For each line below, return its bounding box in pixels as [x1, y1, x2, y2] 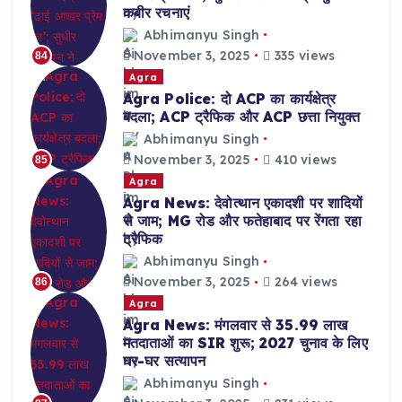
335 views [270, 47, 335, 64]
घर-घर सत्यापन [122, 352, 206, 371]
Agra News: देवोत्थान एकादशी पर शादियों [122, 194, 363, 213]
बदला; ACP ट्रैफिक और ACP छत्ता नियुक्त [122, 108, 361, 127]
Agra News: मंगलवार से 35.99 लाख [122, 316, 348, 335]
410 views [270, 151, 336, 168]
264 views [270, 273, 337, 290]
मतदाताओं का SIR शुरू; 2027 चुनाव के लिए [122, 334, 368, 353]
